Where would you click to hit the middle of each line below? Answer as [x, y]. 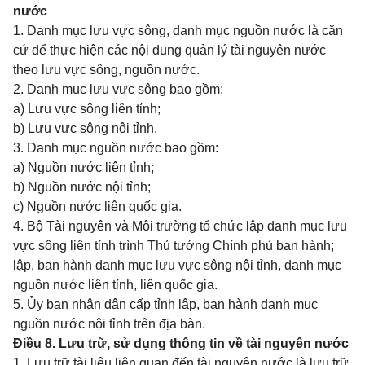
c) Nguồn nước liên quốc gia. [97, 207]
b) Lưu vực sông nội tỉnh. [85, 128]
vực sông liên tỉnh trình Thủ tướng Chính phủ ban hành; [174, 246]
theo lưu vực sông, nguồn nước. [106, 70]
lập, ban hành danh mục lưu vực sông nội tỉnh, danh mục [177, 265]
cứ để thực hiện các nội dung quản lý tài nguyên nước [169, 50]
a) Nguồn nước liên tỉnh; [84, 167]
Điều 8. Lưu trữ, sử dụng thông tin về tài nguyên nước [181, 343]
